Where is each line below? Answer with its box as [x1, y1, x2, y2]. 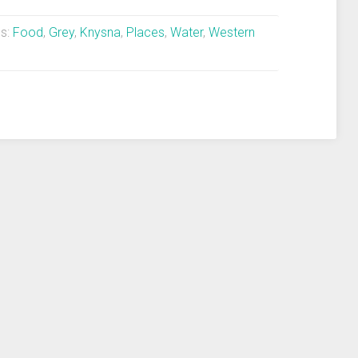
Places [126, 25, 165, 41]
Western [209, 25, 255, 41]
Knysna [80, 25, 121, 41]
